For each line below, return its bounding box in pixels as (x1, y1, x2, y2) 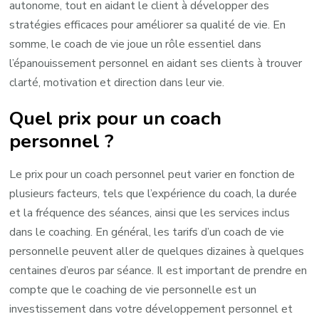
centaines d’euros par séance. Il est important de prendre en (9, 263, 308, 279)
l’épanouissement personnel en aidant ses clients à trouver (9, 56, 303, 72)
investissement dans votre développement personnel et (9, 301, 293, 318)
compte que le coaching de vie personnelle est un (9, 282, 257, 298)
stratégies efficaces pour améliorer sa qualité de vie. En (9, 17, 286, 33)
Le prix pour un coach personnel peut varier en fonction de (9, 167, 296, 183)
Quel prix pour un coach (9, 105, 222, 132)
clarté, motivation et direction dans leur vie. (9, 75, 225, 91)
